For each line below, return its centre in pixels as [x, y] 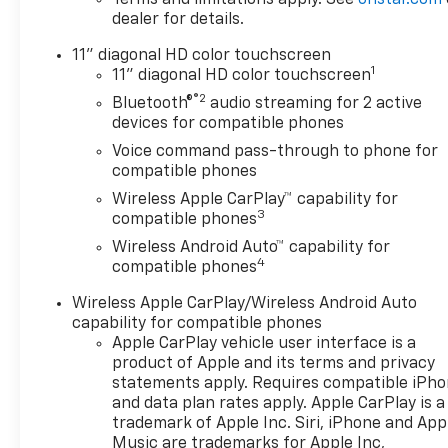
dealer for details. [178, 19]
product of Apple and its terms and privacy [274, 363]
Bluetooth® [153, 103]
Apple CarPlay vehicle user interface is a [264, 343]
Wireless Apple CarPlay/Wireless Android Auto [245, 303]
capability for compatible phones [197, 323]
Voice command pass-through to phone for [275, 151]
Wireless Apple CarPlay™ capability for [255, 199]
